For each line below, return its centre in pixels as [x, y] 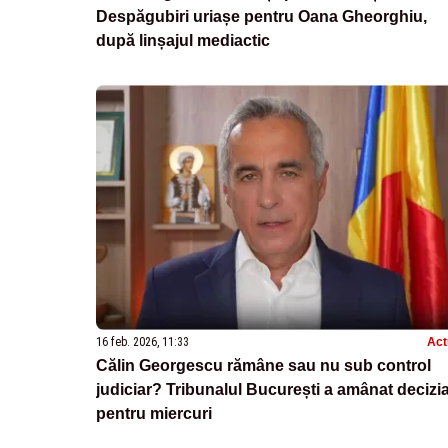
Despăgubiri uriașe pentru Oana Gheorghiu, [261, 16]
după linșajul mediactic [183, 40]
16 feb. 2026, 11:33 [142, 342]
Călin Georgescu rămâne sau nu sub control [263, 366]
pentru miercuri [154, 414]
